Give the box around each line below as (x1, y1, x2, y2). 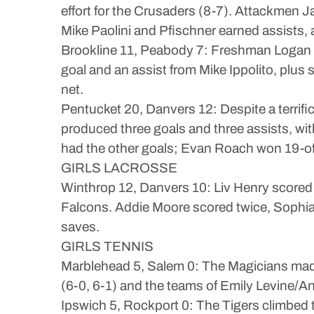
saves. (61, 219, 100, 234)
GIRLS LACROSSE (61, 161, 177, 175)
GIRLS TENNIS (61, 239, 153, 254)
